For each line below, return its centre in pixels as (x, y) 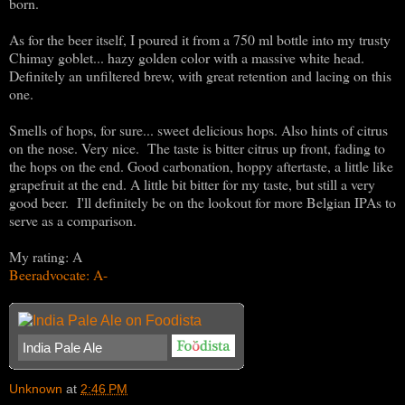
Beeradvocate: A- (58, 274)
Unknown (36, 388)
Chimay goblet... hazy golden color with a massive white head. (187, 57)
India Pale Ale (62, 347)
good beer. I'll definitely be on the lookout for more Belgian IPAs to (202, 202)
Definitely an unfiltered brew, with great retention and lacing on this (200, 75)
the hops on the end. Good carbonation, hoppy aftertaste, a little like (201, 165)
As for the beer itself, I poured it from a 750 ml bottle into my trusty (200, 39)
